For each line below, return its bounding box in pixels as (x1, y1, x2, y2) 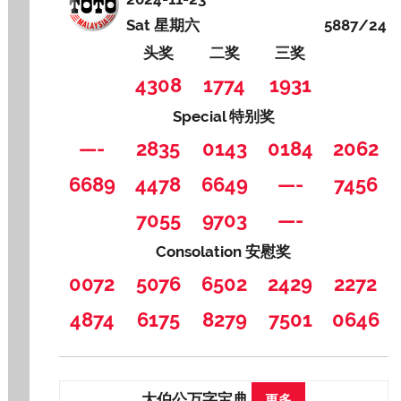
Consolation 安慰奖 (156, 243, 292, 261)
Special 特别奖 (172, 107, 275, 126)
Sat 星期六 (126, 16, 200, 35)
